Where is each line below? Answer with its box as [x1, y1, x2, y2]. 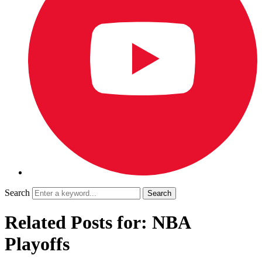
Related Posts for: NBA [5, 212, 190, 233]
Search [5, 188, 30, 198]
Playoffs [5, 233, 70, 255]
